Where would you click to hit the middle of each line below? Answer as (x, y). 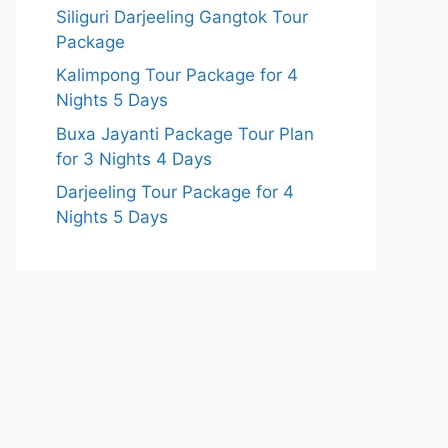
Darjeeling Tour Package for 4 (175, 192)
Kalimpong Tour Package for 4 (177, 75)
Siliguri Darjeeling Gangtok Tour (182, 16)
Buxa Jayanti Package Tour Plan (185, 133)
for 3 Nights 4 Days (134, 158)
